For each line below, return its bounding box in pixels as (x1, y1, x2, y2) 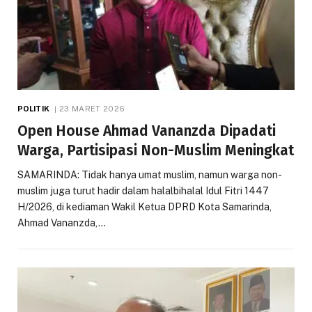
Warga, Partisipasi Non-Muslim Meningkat (17, 141, 294, 160)
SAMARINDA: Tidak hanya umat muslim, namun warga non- (17, 169, 282, 181)
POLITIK (17, 104, 49, 114)
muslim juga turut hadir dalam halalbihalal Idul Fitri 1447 (17, 185, 269, 197)
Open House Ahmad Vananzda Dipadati (17, 122, 276, 141)
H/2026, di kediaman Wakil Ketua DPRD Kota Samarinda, (17, 201, 272, 213)
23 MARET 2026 (59, 104, 125, 114)
